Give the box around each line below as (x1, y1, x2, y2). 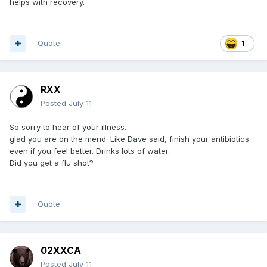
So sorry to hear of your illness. (10, 122, 126, 132)
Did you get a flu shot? (10, 158, 94, 168)
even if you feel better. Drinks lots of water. (10, 146, 170, 156)
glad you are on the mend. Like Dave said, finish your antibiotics (10, 134, 249, 144)
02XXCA (41, 244, 81, 257)
